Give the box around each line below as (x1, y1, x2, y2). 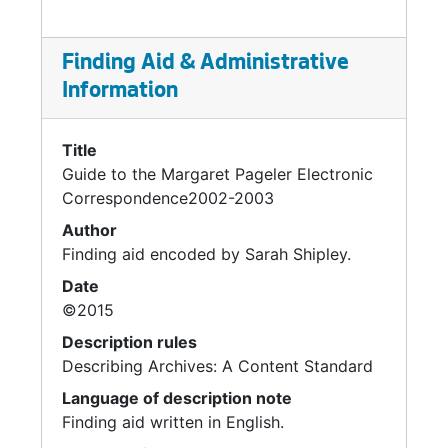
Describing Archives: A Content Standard (62, 356, 373, 376)
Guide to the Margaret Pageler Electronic (62, 164, 373, 184)
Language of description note (62, 388, 292, 408)
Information (62, 80, 178, 104)
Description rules (62, 332, 197, 352)
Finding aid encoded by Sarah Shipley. (62, 244, 351, 264)
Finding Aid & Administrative (62, 52, 349, 76)
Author (62, 220, 117, 240)
